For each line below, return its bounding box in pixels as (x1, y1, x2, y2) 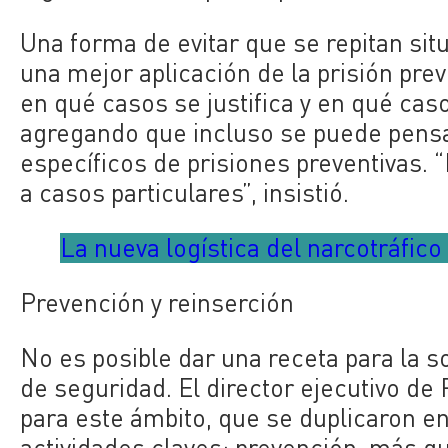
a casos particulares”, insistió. (20, 176, 350, 208)
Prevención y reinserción (20, 286, 295, 318)
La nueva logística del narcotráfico (60, 231, 443, 263)
